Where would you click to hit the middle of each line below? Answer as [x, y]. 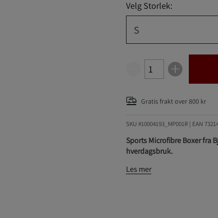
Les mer [138, 169]
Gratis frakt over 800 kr [173, 101]
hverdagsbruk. [149, 151]
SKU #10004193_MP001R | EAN [165, 124]
